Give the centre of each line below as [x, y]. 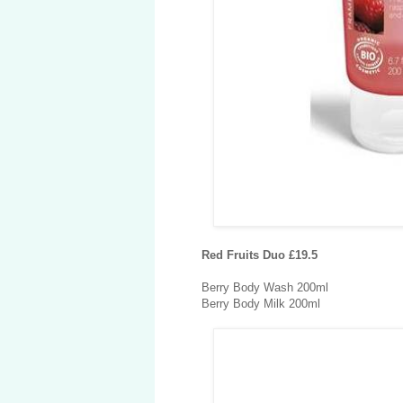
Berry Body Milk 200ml [261, 304]
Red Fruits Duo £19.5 [260, 255]
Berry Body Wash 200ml [265, 288]
